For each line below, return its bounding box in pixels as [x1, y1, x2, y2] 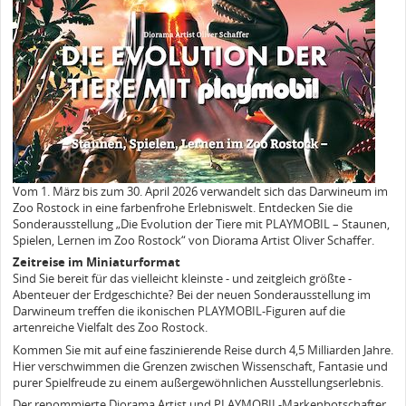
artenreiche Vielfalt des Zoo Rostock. [13, 319, 208, 336]
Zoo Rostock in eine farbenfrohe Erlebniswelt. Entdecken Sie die [13, 198, 353, 216]
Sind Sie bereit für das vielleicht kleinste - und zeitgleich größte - [13, 270, 352, 287]
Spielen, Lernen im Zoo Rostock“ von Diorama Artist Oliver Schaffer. [13, 231, 374, 248]
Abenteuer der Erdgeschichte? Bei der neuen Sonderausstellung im [13, 286, 371, 304]
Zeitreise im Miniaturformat [13, 254, 180, 271]
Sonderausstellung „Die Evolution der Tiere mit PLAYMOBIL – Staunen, [13, 215, 390, 232]
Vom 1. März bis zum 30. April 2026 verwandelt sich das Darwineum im [13, 182, 388, 199]
